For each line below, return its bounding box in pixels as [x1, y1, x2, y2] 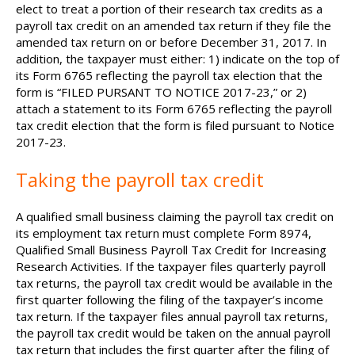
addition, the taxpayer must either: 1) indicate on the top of [16, 51, 339, 67]
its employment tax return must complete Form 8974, [16, 225, 311, 241]
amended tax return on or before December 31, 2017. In [16, 34, 326, 50]
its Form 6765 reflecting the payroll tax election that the [16, 67, 323, 83]
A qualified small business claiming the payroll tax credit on [16, 208, 334, 224]
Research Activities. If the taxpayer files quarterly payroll [16, 258, 326, 274]
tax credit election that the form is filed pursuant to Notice [16, 117, 334, 133]
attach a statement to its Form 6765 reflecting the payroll [16, 101, 332, 116]
